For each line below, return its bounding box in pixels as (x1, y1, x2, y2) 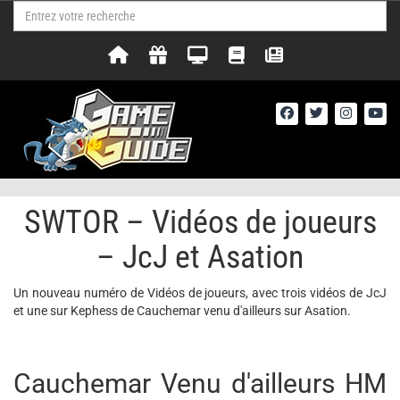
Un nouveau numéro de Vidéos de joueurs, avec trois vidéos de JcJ (13, 286, 387, 300)
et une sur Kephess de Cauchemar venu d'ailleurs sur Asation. (13, 304, 351, 318)
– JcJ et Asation (96, 238, 304, 276)
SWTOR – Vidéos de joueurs (23, 204, 377, 241)
